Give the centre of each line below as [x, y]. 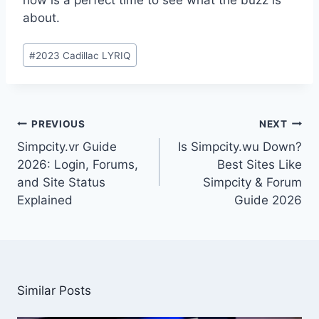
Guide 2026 [268, 200]
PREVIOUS [58, 124]
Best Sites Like [260, 165]
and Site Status [61, 183]
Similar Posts [54, 291]
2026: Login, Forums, [78, 165]
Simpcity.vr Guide [67, 147]
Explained [45, 200]
